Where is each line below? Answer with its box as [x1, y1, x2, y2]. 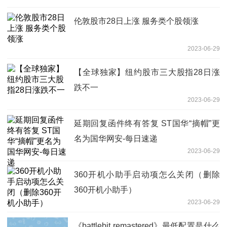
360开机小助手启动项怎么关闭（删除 [74, 170, 220, 179]
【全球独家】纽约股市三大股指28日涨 [74, 67, 220, 77]
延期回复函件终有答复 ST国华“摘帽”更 [74, 119, 220, 128]
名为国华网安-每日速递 [74, 134, 158, 143]
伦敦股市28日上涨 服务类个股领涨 [74, 16, 199, 25]
